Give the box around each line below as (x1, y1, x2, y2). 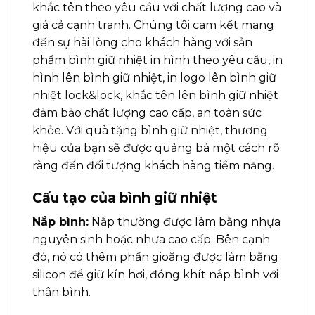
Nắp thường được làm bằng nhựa (89, 214, 281, 229)
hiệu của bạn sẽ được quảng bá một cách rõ (32, 141, 280, 155)
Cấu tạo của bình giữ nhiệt (32, 189, 217, 207)
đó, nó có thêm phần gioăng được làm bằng (32, 250, 278, 264)
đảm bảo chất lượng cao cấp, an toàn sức (32, 106, 262, 120)
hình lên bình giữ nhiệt (32, 71, 162, 85)
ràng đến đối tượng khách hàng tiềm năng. (32, 159, 277, 173)
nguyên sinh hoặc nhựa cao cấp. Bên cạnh (32, 232, 270, 246)
